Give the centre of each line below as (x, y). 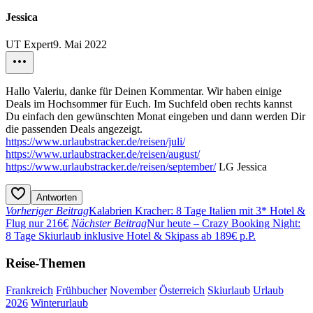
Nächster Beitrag (109, 224)
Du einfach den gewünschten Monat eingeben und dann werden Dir (155, 117)
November (133, 290)
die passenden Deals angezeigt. (74, 129)
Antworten (57, 198)
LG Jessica (241, 167)
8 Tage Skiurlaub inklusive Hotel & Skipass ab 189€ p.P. (131, 236)
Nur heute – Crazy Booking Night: (224, 224)
